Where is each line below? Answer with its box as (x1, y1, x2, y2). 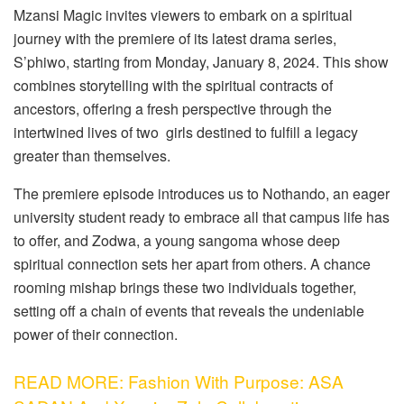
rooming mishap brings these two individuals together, (14, 276, 356, 298)
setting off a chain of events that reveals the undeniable (14, 299, 364, 321)
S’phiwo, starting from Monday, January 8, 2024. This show (14, 50, 389, 72)
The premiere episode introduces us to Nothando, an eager (14, 182, 390, 204)
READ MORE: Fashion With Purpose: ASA (14, 369, 344, 394)
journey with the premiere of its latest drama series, (14, 27, 336, 49)
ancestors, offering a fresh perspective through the (14, 97, 332, 119)
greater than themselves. (14, 144, 170, 166)
